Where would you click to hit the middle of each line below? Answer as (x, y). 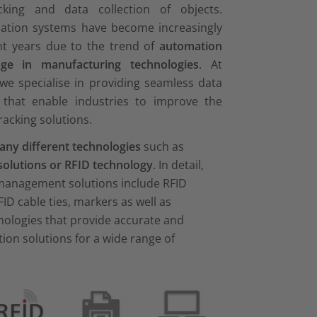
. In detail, (178, 165)
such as (162, 146)
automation (191, 46)
